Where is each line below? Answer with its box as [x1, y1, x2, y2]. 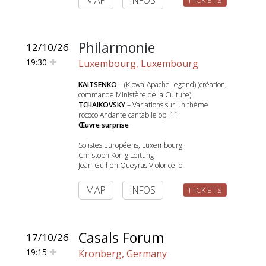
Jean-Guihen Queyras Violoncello [78, 160, 182, 170]
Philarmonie [78, 38, 155, 57]
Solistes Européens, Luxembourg [78, 140, 182, 150]
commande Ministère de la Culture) [78, 90, 191, 100]
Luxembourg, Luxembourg [78, 57, 198, 70]
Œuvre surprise [78, 120, 129, 130]
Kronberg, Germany [78, 247, 167, 260]
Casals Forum [78, 228, 164, 247]
